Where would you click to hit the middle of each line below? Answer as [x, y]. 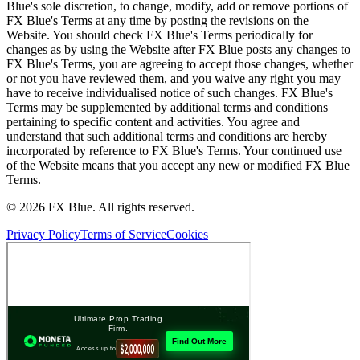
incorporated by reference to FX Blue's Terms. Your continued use [174, 150]
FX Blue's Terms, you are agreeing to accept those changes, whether [180, 63]
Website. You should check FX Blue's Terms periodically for [160, 35]
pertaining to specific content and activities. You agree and [153, 121]
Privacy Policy [43, 234]
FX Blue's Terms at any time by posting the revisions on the [157, 20]
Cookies [187, 234]
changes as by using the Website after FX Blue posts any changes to [178, 49]
